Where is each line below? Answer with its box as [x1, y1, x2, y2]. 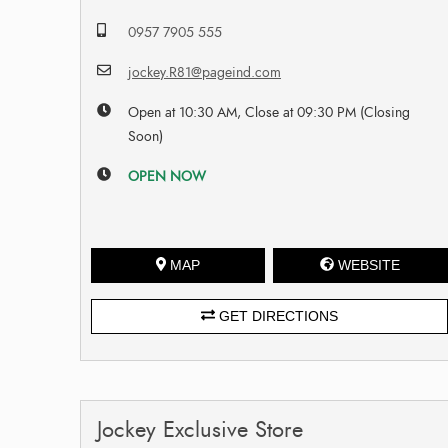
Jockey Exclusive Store [97, 413, 303, 445]
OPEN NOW [128, 166, 207, 186]
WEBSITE [338, 256, 401, 273]
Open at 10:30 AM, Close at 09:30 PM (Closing [128, 102, 411, 122]
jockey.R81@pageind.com [128, 62, 282, 82]
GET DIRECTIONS [214, 307, 338, 324]
